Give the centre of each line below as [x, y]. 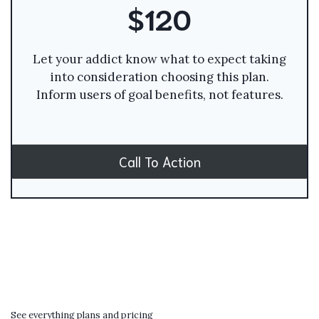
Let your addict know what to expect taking [159, 59]
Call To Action [159, 161]
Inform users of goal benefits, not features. [159, 94]
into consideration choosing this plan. [159, 77]
